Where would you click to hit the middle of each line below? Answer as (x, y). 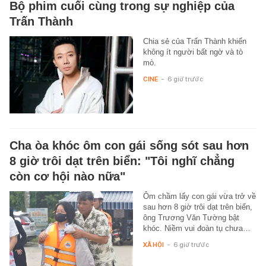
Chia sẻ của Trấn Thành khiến (194, 41)
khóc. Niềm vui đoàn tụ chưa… (197, 228)
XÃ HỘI (153, 244)
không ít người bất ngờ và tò (193, 52)
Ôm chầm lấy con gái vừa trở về (199, 196)
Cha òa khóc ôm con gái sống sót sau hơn (129, 145)
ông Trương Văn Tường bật (191, 217)
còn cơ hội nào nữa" (67, 176)
